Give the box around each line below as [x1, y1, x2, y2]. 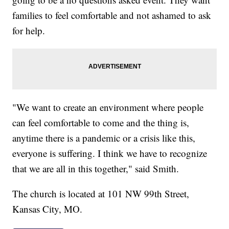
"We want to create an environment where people [12, 101, 204, 114]
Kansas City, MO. [12, 202, 83, 216]
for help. [12, 24, 45, 37]
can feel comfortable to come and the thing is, [12, 116, 190, 129]
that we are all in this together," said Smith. [12, 162, 179, 175]
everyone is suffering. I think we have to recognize [12, 147, 208, 160]
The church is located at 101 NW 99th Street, [12, 187, 190, 200]
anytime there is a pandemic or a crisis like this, [12, 131, 196, 145]
